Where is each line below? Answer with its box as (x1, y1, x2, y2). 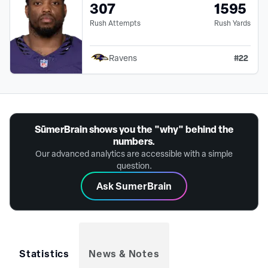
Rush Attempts (90, 17, 141, 28)
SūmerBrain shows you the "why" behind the (34, 122, 234, 136)
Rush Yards (214, 17, 251, 28)
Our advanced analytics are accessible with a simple (35, 147, 233, 159)
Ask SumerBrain (96, 178, 172, 193)
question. (116, 159, 152, 171)
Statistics (19, 246, 69, 260)
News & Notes (89, 246, 160, 260)
